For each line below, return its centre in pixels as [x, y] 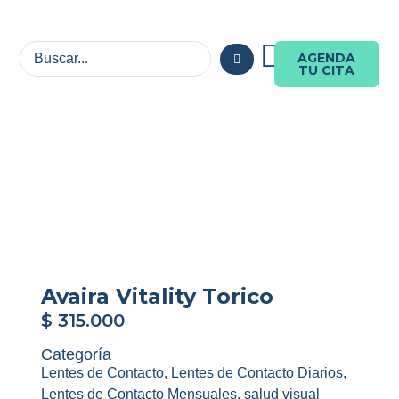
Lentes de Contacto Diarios [256, 373]
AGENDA [327, 58]
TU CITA [327, 71]
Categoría [76, 355]
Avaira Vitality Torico [157, 296]
